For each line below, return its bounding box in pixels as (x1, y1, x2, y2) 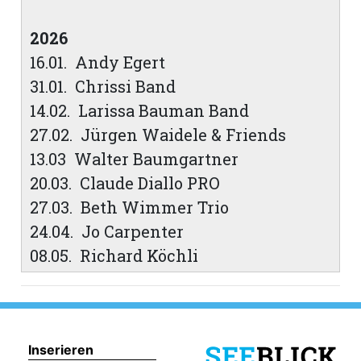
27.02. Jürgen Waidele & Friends (30, 123, 287, 145)
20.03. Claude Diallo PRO (30, 172, 221, 193)
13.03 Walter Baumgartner (30, 147, 239, 169)
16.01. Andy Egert (30, 51, 166, 73)
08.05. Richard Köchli (30, 244, 199, 266)
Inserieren (28, 342, 93, 359)
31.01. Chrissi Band (30, 75, 176, 97)
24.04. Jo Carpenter (30, 220, 185, 242)
